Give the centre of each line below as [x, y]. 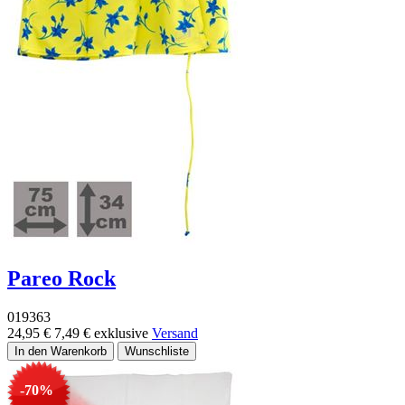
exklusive [123, 333]
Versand [175, 333]
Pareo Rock [61, 278]
